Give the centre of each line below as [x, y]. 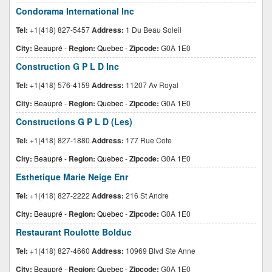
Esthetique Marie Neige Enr [72, 177]
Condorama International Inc [75, 11]
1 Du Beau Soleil [153, 29]
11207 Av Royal [151, 85]
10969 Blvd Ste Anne [160, 250]
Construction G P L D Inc [67, 66]
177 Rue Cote [148, 140]
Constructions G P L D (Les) [74, 121]
